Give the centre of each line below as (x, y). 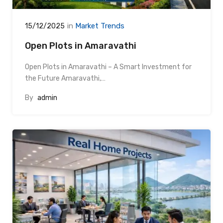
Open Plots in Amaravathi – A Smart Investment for (108, 67)
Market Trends (100, 26)
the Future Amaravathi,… (65, 78)
